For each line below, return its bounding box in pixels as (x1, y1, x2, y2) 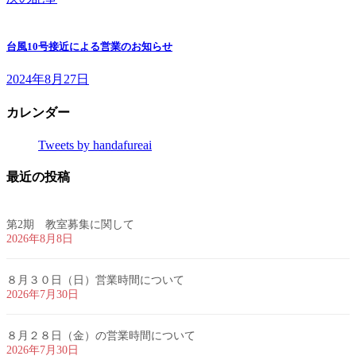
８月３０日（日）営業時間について (6, 273, 184, 286)
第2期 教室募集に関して (6, 218, 134, 230)
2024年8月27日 (6, 72, 89, 86)
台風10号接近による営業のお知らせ (6, 40, 172, 52)
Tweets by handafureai (38, 138, 152, 153)
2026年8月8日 (6, 232, 73, 245)
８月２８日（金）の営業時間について (6, 329, 195, 342)
